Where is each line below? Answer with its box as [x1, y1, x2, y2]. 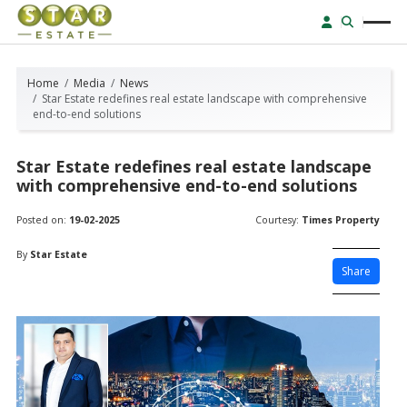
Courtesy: [254, 213, 302, 226]
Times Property [301, 213, 380, 226]
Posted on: [16, 213, 69, 226]
